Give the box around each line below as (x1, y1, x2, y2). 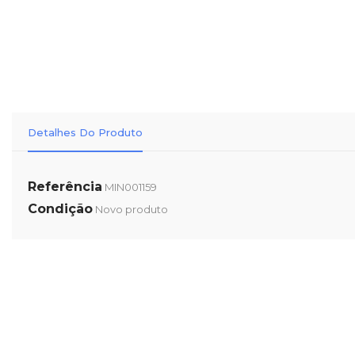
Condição (28, 201, 93, 216)
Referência (28, 179, 102, 194)
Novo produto (95, 203, 168, 216)
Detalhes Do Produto (28, 126, 143, 139)
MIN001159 (105, 181, 157, 193)
